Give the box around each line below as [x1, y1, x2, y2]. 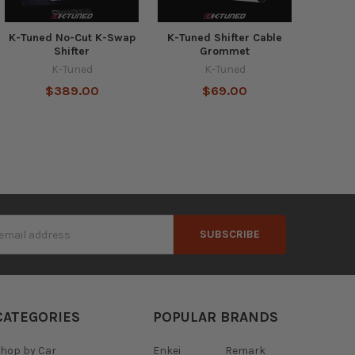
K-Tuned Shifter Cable [167, 31, 283, 45]
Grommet [200, 44, 250, 59]
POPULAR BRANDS [152, 308, 278, 326]
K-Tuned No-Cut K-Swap [8, 31, 136, 45]
